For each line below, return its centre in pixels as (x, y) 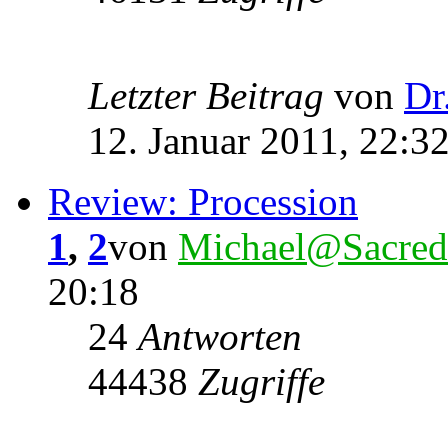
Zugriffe (261, 381)
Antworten (220, 336)
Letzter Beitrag (211, 95)
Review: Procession (203, 201)
